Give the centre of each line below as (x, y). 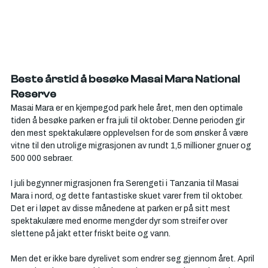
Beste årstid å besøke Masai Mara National (126, 80)
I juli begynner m (41, 183)
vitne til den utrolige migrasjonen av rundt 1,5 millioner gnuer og (132, 146)
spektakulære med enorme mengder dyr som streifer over (120, 221)
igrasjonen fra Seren (109, 183)
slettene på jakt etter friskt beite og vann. (91, 234)
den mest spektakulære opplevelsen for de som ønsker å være (130, 133)
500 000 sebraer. (42, 158)
